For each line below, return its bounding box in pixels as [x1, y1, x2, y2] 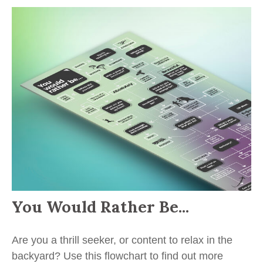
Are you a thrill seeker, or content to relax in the [12, 234, 232, 246]
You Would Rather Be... [12, 196, 189, 217]
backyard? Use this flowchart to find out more [12, 249, 223, 262]
